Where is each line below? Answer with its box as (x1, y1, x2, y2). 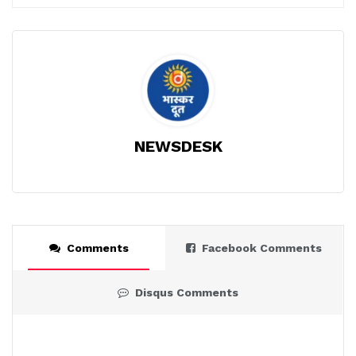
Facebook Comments (202, 241, 322, 254)
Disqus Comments (134, 285, 238, 299)
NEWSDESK (133, 136, 222, 156)
